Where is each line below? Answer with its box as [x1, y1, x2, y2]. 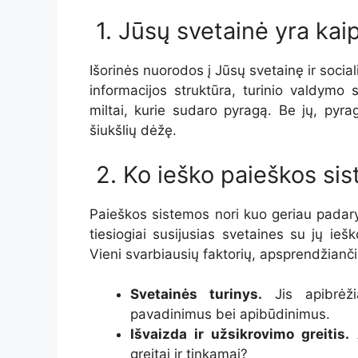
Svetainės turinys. [130, 286, 262, 303]
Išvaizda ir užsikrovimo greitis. [130, 326, 350, 343]
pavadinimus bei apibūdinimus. [130, 306, 330, 323]
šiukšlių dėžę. [89, 122, 177, 139]
